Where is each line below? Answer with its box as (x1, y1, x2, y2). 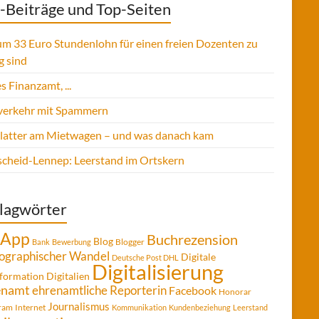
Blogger (115, 236, 145, 247)
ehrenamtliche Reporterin (32, 283, 167, 298)
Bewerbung (52, 237, 91, 246)
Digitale (181, 251, 216, 263)
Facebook (169, 283, 216, 297)
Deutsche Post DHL (112, 253, 179, 262)
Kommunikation (112, 303, 167, 312)
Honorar (219, 286, 251, 297)
